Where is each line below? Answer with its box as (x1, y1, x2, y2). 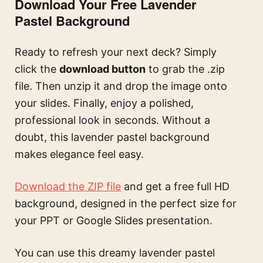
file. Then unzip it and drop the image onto (15, 80, 227, 93)
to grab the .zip (146, 63, 225, 76)
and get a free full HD (121, 180, 230, 193)
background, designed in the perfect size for (15, 197, 237, 210)
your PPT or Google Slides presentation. (15, 214, 213, 227)
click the (15, 63, 59, 76)
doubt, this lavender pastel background (15, 131, 210, 144)
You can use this (15, 247, 99, 259)
